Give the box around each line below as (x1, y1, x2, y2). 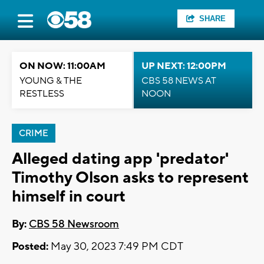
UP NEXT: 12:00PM (141, 60, 226, 72)
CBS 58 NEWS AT (141, 75, 216, 87)
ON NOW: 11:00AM (19, 60, 105, 72)
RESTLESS (19, 88, 64, 100)
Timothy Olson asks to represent (12, 167, 249, 188)
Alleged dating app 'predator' (12, 148, 229, 169)
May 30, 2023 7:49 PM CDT (48, 240, 183, 254)
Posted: (12, 240, 48, 254)
